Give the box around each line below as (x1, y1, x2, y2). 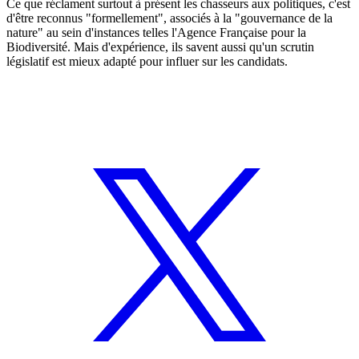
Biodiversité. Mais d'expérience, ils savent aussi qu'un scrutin (6, 39, 314, 54)
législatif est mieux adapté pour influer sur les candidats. (6, 54, 288, 68)
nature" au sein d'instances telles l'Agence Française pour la (6, 25, 306, 39)
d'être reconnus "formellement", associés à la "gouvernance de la (6, 10, 333, 25)
